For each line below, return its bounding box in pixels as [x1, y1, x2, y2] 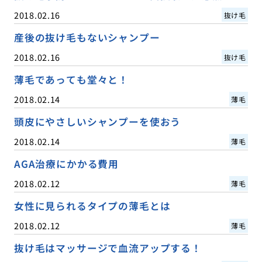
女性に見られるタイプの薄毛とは [13, 198, 171, 213]
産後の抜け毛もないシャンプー [13, 30, 160, 44]
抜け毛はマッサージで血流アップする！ [13, 241, 202, 256]
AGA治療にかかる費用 [13, 156, 119, 171]
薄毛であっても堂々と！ [13, 72, 129, 87]
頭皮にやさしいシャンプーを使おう [13, 114, 181, 129]
